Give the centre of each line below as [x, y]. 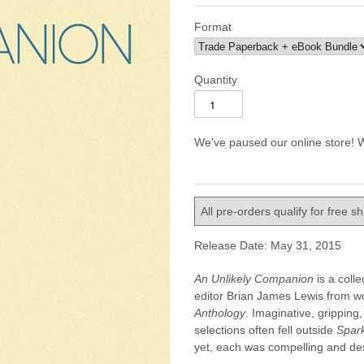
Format [213, 27]
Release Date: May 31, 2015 [268, 245]
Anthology [220, 313]
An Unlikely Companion [254, 279]
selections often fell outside [265, 330]
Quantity [216, 80]
